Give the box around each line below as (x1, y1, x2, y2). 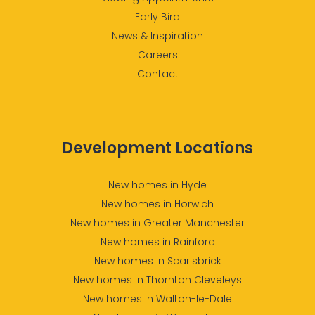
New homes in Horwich (101, 197, 214, 212)
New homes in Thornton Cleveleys (73, 273, 242, 288)
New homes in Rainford (100, 235, 215, 250)
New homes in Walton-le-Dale (83, 292, 232, 307)
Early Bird (135, 10, 180, 25)
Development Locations (62, 137, 253, 160)
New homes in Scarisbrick (94, 254, 221, 269)
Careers (137, 48, 178, 63)
